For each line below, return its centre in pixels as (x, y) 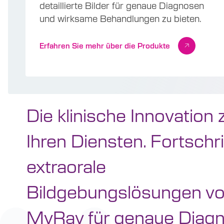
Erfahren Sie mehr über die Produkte (105, 45)
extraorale (66, 165)
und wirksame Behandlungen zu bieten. (121, 18)
